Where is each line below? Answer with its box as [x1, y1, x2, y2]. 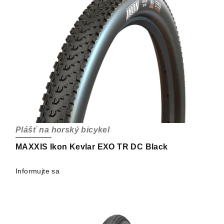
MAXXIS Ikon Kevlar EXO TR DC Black [15, 142, 168, 151]
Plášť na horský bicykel [15, 125, 110, 134]
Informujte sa [15, 167, 60, 175]
